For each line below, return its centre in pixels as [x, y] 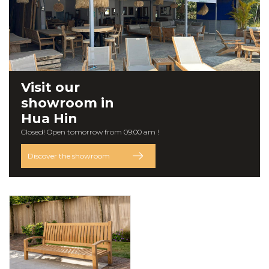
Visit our [50, 87]
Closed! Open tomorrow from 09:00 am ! [90, 131]
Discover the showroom [69, 156]
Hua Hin [49, 118]
